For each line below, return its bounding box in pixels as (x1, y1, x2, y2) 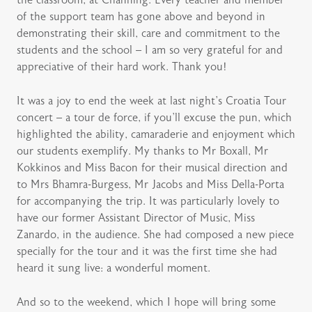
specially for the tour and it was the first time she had (17, 245, 277, 258)
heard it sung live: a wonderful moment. (17, 262, 210, 275)
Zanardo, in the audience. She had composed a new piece (17, 228, 294, 242)
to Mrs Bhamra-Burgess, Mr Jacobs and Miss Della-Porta (17, 178, 284, 192)
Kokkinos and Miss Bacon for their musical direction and (17, 162, 288, 175)
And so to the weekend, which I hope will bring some (17, 296, 276, 309)
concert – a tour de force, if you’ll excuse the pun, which (17, 111, 292, 125)
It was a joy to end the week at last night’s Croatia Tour (17, 95, 286, 108)
